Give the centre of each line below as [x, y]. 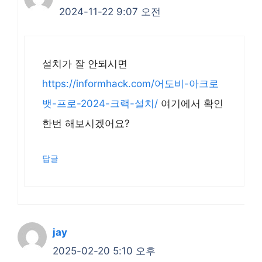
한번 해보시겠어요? [86, 123]
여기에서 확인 [191, 103]
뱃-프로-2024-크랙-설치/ [100, 103]
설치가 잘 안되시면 [85, 63]
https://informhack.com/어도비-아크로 [130, 83]
